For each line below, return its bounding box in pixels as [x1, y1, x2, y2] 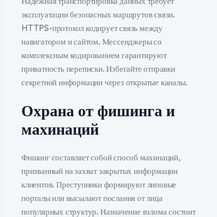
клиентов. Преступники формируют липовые [21, 180, 177, 189]
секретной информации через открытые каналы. [21, 78, 187, 87]
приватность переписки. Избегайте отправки [21, 65, 175, 73]
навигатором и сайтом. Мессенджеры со [21, 38, 162, 46]
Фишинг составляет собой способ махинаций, [21, 153, 181, 162]
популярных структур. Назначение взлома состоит [21, 207, 196, 216]
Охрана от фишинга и [21, 103, 175, 119]
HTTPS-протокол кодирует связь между [21, 24, 163, 32]
